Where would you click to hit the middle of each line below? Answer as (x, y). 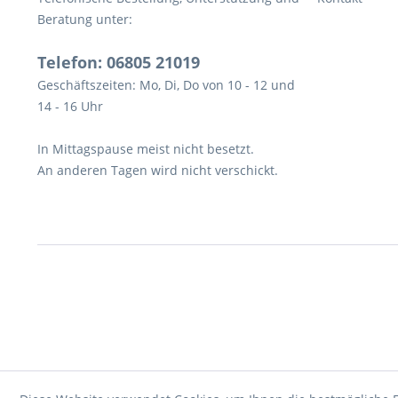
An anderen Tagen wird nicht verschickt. (158, 170)
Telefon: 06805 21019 (119, 62)
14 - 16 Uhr (70, 106)
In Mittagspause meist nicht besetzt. (146, 149)
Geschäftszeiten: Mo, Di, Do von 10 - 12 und (166, 85)
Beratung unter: (85, 19)
